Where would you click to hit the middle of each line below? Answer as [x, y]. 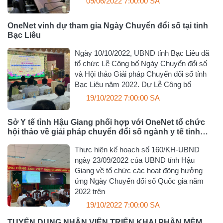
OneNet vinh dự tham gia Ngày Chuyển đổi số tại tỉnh [108, 25]
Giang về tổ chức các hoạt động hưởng [139, 170]
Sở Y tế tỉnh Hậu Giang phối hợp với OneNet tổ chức [106, 122]
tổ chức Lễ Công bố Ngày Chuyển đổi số [141, 63]
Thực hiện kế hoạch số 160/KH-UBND [137, 149]
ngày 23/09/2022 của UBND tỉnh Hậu [135, 160]
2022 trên [90, 191]
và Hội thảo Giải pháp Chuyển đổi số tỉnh [141, 74]
